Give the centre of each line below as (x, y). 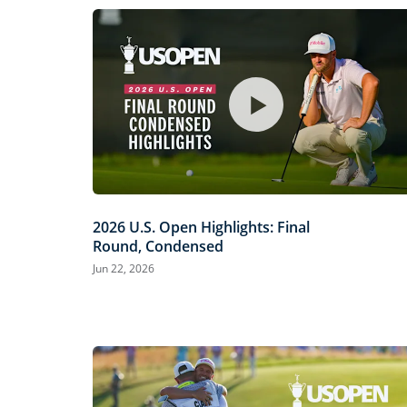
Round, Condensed (158, 246)
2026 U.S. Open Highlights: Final (201, 227)
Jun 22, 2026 (124, 268)
